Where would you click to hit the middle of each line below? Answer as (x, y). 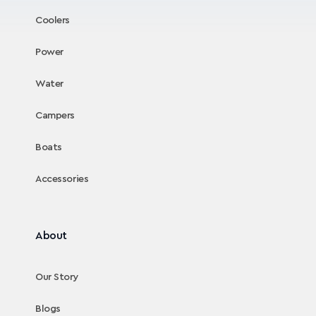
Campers (55, 116)
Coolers (53, 21)
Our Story (57, 278)
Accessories (62, 180)
